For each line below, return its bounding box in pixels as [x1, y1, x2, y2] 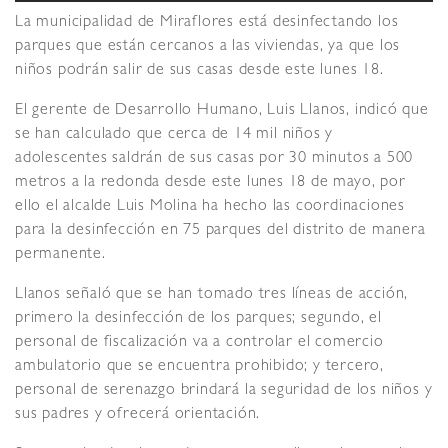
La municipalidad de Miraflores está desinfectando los [15, 15, 399, 32]
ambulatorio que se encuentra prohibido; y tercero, [15, 359, 384, 376]
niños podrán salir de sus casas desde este [15, 63, 316, 80]
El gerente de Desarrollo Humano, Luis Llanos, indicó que [15, 103, 429, 120]
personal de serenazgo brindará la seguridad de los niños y [15, 383, 433, 400]
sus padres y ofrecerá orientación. [15, 407, 261, 424]
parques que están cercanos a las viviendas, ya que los [15, 39, 401, 56]
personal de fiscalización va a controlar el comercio [15, 335, 384, 352]
